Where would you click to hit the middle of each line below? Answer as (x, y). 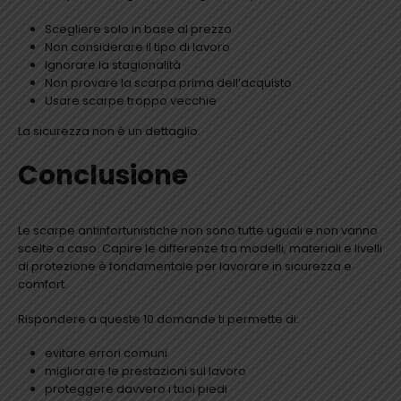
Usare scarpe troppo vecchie (130, 100)
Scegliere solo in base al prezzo (138, 29)
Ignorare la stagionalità (112, 64)
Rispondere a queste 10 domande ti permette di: (158, 319)
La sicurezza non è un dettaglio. (109, 132)
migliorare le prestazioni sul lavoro (145, 371)
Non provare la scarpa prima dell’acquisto (168, 82)
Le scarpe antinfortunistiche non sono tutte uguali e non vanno (198, 231)
